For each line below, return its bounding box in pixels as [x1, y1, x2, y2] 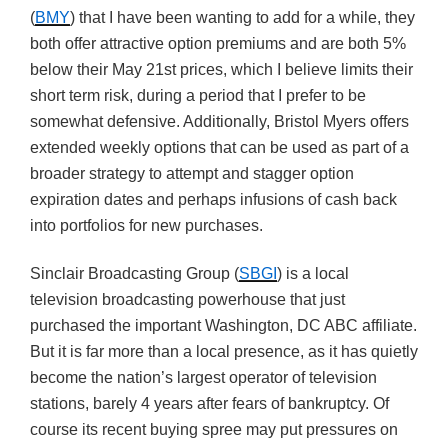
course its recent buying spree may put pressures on [30, 421, 398, 439]
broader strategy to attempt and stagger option [30, 164, 354, 182]
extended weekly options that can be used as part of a [30, 138, 409, 156]
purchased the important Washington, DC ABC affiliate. [30, 317, 417, 335]
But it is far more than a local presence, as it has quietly [30, 343, 418, 361]
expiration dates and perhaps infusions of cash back [30, 190, 397, 208]
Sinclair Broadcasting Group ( [30, 265, 239, 283]
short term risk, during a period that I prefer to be [30, 86, 366, 104]
